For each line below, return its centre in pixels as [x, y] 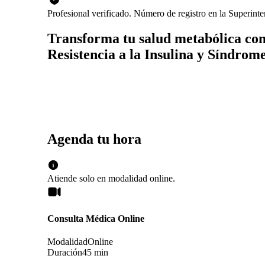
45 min [95, 253]
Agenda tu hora [94, 139]
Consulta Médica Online [96, 218]
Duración [65, 253]
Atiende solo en [77, 178]
